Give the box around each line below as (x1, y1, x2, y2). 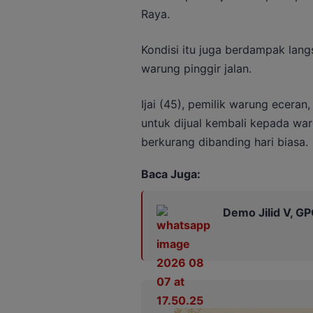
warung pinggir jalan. (140, 61, 252, 76)
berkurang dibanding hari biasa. (140, 135, 308, 150)
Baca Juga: (140, 167, 201, 182)
